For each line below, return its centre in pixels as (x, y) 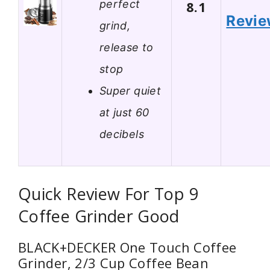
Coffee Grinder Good (99, 216)
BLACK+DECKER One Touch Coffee (127, 247)
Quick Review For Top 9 (108, 194)
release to (127, 47)
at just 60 (124, 112)
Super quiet (130, 90)
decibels (122, 134)
